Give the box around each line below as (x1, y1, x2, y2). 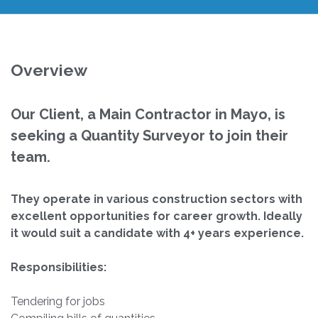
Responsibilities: (11, 261, 106, 275)
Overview (11, 60, 87, 80)
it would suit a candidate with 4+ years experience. (11, 226, 307, 241)
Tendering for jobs (11, 295, 105, 309)
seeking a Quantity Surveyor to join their (11, 127, 288, 145)
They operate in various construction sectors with (11, 192, 302, 207)
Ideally (263, 209, 302, 224)
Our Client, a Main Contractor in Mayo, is (11, 106, 285, 124)
